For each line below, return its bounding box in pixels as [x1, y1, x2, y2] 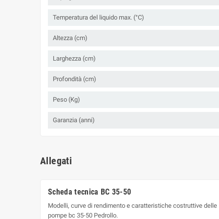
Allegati [40, 155, 72, 167]
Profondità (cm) [53, 75, 96, 83]
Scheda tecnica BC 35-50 [48, 187, 131, 197]
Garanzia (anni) [53, 116, 95, 124]
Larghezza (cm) [53, 55, 96, 63]
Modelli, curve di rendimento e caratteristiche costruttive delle [48, 202, 217, 210]
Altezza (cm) [53, 34, 88, 42]
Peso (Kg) [53, 96, 80, 104]
